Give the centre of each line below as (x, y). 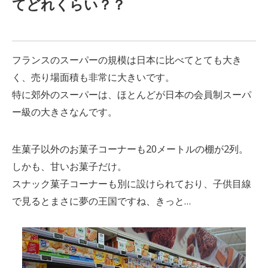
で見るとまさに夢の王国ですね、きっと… (101, 201)
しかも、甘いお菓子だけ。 (69, 166)
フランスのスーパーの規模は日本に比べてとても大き (127, 60)
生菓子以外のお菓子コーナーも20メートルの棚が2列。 (130, 149)
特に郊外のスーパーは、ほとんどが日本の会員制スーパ (131, 94)
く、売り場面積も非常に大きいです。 (93, 77)
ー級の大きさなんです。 (64, 112)
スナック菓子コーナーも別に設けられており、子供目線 (131, 183)
